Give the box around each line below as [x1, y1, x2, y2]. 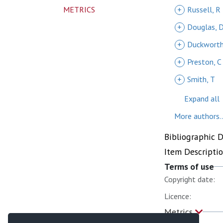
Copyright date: [164, 174, 215, 184]
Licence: [164, 191, 191, 201]
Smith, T [187, 74, 215, 84]
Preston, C [187, 57, 222, 67]
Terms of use [164, 161, 214, 172]
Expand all [184, 94, 220, 104]
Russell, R [187, 4, 221, 14]
